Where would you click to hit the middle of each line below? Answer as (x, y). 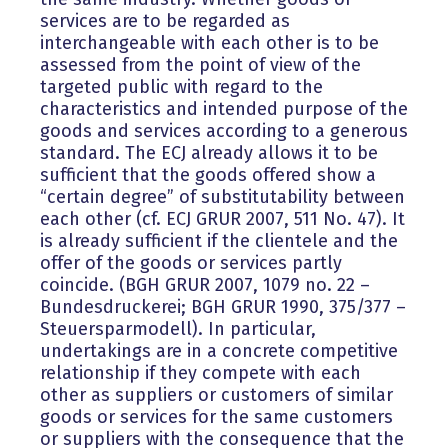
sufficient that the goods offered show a (208, 175)
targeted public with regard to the (181, 87)
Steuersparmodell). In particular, (178, 329)
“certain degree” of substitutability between (222, 197)
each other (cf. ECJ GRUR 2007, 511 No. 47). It (222, 219)
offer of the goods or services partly (191, 263)
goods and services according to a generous (224, 131)
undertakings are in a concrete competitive (219, 351)
